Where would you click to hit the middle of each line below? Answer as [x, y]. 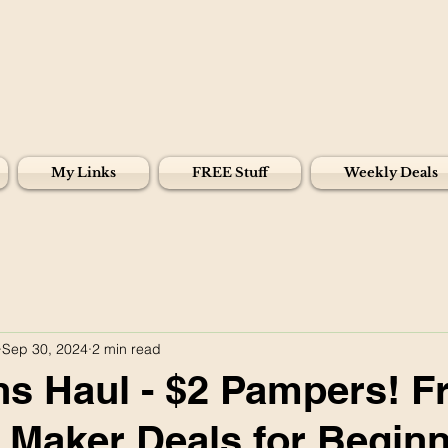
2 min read [126, 348]
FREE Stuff [230, 172]
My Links [83, 172]
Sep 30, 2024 [45, 348]
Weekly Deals [391, 172]
